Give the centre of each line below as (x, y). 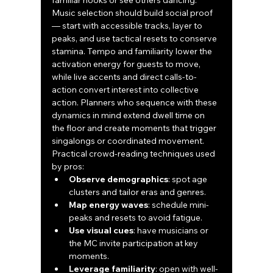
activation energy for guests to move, (127, 64)
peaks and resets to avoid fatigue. (136, 218)
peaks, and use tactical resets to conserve (136, 39)
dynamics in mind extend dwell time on (129, 115)
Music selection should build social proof (133, 13)
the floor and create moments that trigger (135, 128)
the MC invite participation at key (135, 243)
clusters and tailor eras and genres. (138, 192)
